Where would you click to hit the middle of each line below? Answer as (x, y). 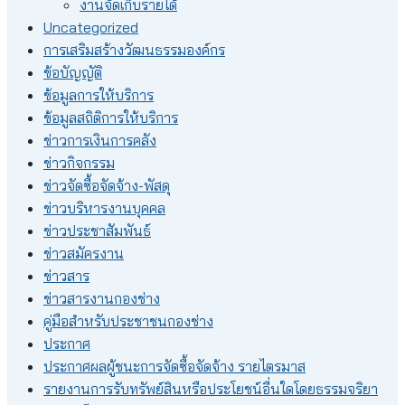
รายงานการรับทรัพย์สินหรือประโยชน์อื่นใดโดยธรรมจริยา (211, 389)
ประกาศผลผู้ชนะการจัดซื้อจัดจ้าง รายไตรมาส (174, 367)
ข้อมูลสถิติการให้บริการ (111, 118)
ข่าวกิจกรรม (79, 163)
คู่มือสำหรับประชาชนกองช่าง (128, 321)
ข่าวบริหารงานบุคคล (104, 208)
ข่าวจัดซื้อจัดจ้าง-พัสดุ (107, 186)
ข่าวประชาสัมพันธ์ (97, 231)
